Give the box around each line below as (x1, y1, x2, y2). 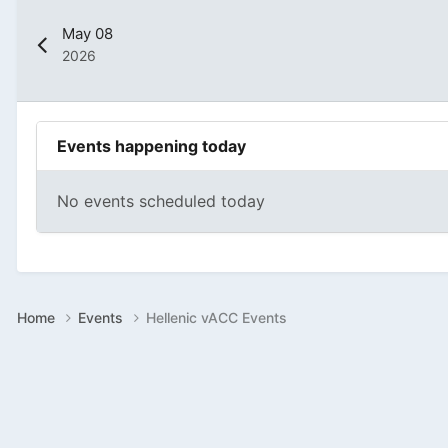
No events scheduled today (57, 190, 265, 211)
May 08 (62, 23, 114, 43)
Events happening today (57, 135, 246, 156)
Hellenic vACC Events (146, 309, 287, 327)
